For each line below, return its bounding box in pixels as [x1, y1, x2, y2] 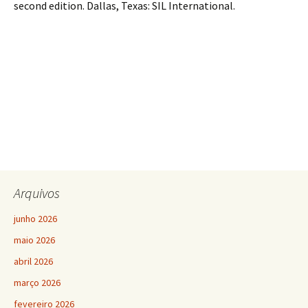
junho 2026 [14, 212, 57, 225]
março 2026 [14, 276, 60, 289]
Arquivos [14, 184, 60, 201]
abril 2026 [14, 254, 53, 267]
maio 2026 [14, 233, 55, 246]
